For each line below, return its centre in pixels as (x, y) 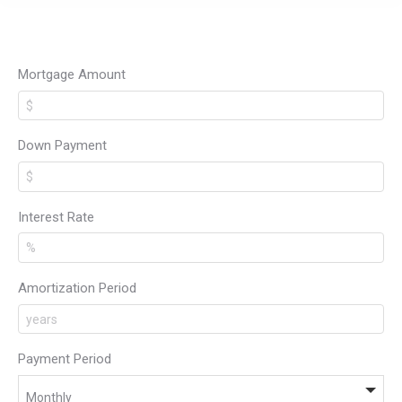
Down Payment (62, 146)
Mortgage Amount (72, 74)
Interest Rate (56, 217)
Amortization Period (77, 288)
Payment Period (65, 359)
